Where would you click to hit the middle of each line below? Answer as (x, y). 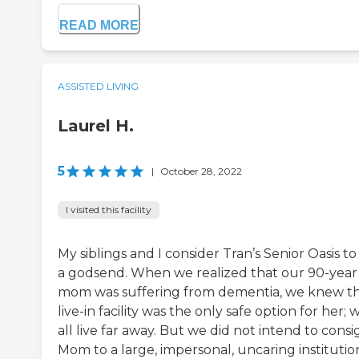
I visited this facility (109, 210)
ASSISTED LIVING (98, 87)
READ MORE (99, 26)
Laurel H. (96, 126)
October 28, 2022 (201, 171)
